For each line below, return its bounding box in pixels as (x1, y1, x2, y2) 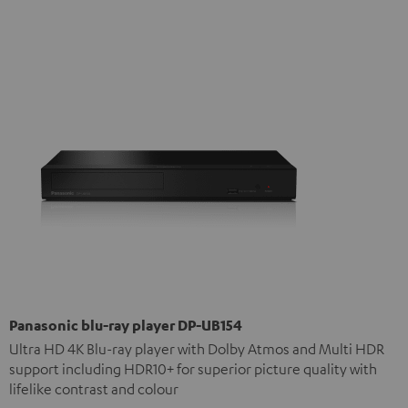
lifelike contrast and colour (9, 380, 178, 399)
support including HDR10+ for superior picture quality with (9, 360, 377, 379)
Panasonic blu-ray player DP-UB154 (9, 316, 242, 335)
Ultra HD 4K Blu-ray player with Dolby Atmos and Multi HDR (9, 340, 384, 359)
